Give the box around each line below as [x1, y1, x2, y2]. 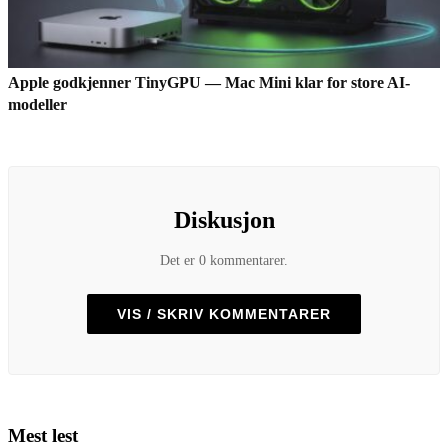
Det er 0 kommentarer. [160, 253, 288, 269]
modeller [8, 95, 67, 113]
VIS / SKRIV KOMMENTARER [117, 306, 331, 323]
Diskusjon [173, 206, 275, 233]
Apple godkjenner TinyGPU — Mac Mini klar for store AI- [8, 73, 410, 91]
